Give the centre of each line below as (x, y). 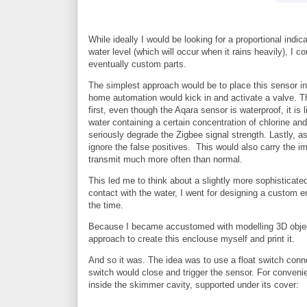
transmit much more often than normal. (165, 160)
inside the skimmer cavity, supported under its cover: (194, 285)
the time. (106, 206)
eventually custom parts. (137, 64)
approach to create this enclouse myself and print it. (192, 239)
